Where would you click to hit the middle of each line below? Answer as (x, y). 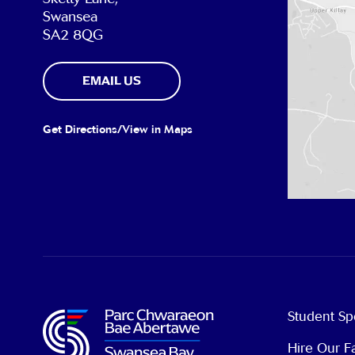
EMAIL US (111, 81)
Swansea (70, 17)
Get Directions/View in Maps (117, 130)
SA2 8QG (73, 35)
